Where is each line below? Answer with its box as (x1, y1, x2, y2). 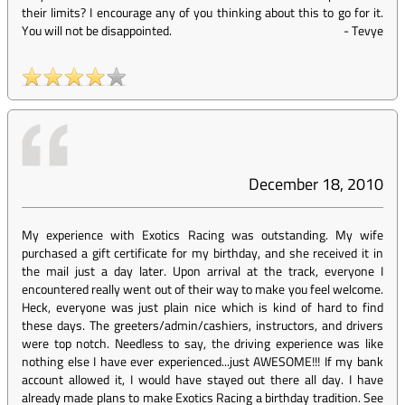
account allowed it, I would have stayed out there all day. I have (22, 370, 383, 389)
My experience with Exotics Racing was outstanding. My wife (22, 225, 383, 244)
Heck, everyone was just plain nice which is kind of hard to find (22, 297, 383, 316)
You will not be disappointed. (22, 21, 172, 40)
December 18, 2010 (249, 172, 383, 196)
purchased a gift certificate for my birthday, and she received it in (22, 243, 383, 262)
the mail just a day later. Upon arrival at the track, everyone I (22, 261, 383, 280)
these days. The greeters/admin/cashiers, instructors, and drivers (22, 316, 383, 334)
